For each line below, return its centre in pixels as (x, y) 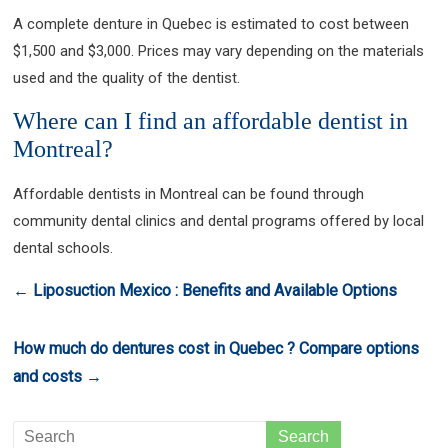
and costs (50, 376)
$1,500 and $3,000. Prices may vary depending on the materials (219, 51)
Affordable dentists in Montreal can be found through (189, 194)
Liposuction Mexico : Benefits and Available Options (213, 290)
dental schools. (63, 248)
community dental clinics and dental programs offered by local (219, 221)
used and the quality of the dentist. (127, 78)
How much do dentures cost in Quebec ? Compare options (216, 348)
